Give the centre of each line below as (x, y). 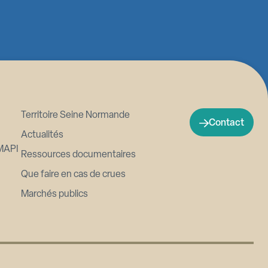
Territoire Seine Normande (76, 115)
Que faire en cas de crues (74, 174)
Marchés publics (55, 194)
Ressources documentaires (79, 155)
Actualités (42, 135)
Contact (226, 123)
